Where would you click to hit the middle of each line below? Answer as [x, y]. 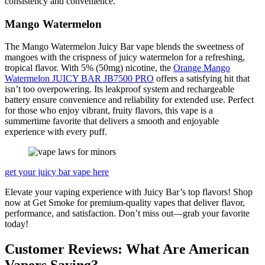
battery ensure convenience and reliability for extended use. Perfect [129, 100]
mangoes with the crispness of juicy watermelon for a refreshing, [125, 57]
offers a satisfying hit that [202, 79]
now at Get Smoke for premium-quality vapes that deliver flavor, [125, 203]
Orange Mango [202, 68]
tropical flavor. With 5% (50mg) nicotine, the [89, 68]
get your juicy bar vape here [57, 172]
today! [17, 224]
